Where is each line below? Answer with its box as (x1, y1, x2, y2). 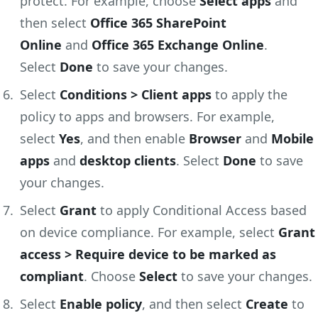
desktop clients (79, 152, 176, 170)
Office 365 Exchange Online (92, 36, 264, 54)
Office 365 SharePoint (90, 14, 226, 32)
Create (246, 295, 288, 313)
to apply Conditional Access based (97, 202, 307, 219)
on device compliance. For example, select (20, 224, 278, 241)
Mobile (271, 130, 314, 148)
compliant (20, 268, 84, 285)
